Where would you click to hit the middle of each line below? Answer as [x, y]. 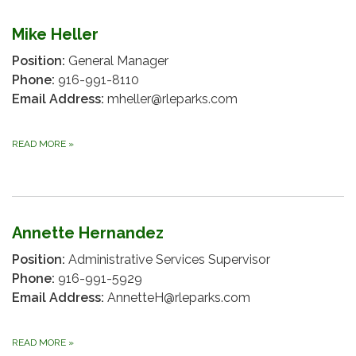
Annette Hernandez [88, 233]
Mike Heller [55, 34]
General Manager [117, 61]
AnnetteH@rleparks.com [177, 298]
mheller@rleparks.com [171, 99]
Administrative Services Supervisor [168, 259]
